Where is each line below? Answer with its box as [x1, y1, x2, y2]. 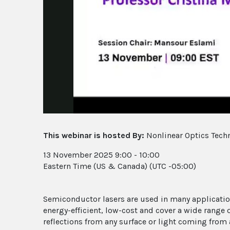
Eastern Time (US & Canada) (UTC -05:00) [43, 161, 196, 171]
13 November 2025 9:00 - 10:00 [43, 149, 160, 160]
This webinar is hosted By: [43, 130, 144, 140]
